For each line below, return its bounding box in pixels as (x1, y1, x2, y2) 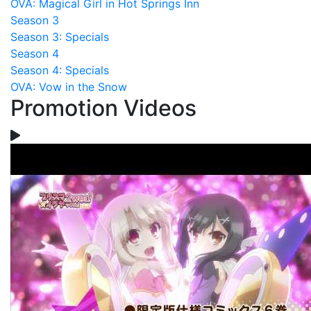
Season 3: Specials (10, 30, 109, 44)
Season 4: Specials (10, 63, 109, 77)
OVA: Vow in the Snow (10, 80, 127, 94)
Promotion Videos (10, 94, 196, 121)
